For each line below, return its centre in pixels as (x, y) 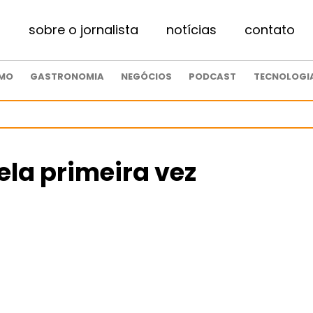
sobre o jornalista (84, 30)
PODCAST (213, 77)
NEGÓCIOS (147, 77)
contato (270, 30)
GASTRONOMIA (67, 77)
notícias (192, 30)
